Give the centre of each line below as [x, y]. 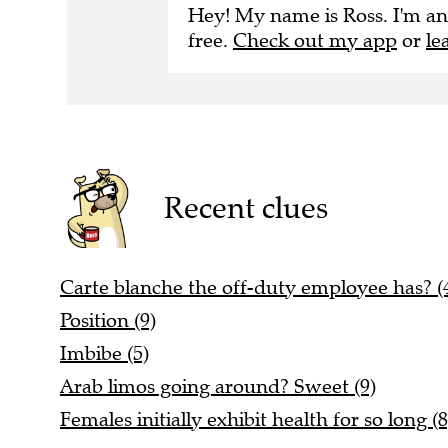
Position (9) [108, 321]
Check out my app [315, 40]
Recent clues [245, 208]
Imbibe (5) [104, 354]
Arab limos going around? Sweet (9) [218, 387]
